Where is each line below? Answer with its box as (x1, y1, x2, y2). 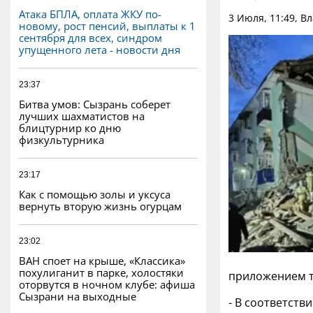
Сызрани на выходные (19, 289, 136, 303)
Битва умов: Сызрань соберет (19, 96, 170, 111)
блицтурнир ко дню (19, 120, 121, 135)
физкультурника (19, 132, 104, 147)
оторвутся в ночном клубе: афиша (19, 277, 195, 291)
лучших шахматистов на (19, 108, 145, 123)
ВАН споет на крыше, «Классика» (19, 253, 185, 268)
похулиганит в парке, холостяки (19, 265, 184, 279)
